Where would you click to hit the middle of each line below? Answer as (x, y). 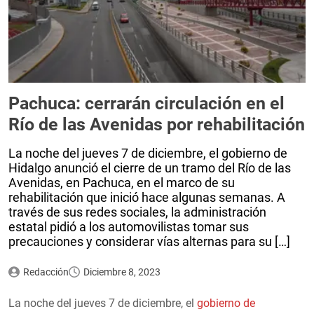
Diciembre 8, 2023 (122, 272)
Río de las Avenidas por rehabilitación (157, 124)
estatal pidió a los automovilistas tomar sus (129, 226)
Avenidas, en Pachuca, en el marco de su (122, 182)
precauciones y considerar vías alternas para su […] (149, 241)
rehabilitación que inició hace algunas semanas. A (147, 197)
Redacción (46, 272)
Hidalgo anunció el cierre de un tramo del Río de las (150, 168)
